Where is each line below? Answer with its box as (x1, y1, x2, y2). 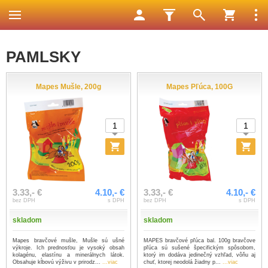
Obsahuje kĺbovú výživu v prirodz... (13, 259, 102, 265)
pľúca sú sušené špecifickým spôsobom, (144, 245, 255, 251)
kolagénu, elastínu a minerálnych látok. (13, 252, 124, 258)
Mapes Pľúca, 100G (166, 83, 233, 91)
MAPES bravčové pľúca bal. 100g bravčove (144, 237, 255, 243)
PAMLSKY (6, 48, 81, 66)
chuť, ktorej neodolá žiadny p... (144, 259, 223, 265)
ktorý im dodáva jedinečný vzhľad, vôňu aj (144, 252, 255, 258)
